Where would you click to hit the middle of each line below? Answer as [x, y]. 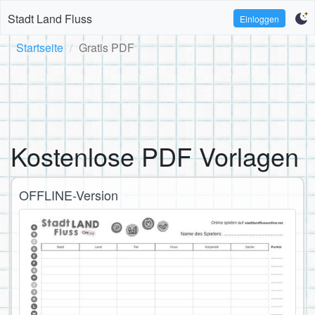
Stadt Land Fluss [50, 18]
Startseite [40, 47]
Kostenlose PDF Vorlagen [155, 156]
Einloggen [260, 18]
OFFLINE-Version [69, 195]
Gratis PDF [107, 47]
